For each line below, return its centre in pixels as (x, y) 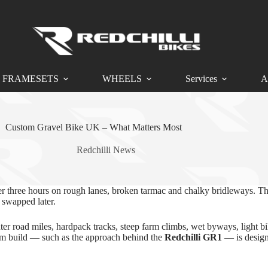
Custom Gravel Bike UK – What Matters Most (94, 127)
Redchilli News (106, 150)
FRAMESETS (31, 78)
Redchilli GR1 (193, 237)
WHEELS (122, 78)
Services (201, 78)
